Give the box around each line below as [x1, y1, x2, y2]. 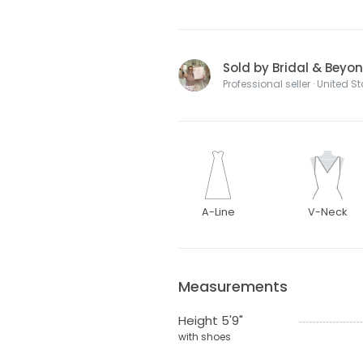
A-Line [201, 204, 235, 219]
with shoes [177, 329, 231, 344]
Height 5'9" [177, 311, 243, 329]
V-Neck [308, 204, 348, 219]
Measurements [177, 275, 288, 297]
